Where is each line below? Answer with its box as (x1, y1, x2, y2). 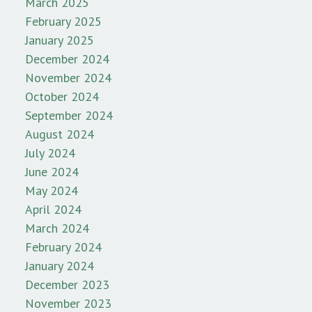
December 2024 (25, 50, 109, 67)
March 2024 (25, 219, 89, 236)
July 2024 (25, 144, 75, 161)
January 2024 (25, 257, 94, 274)
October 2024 (25, 88, 99, 104)
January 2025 (25, 31, 94, 48)
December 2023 (25, 276, 109, 292)
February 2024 (25, 238, 102, 255)
